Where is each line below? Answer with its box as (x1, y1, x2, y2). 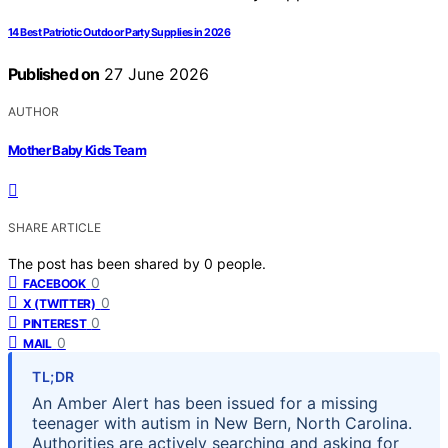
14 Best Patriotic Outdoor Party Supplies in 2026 (8, 26, 231, 40)
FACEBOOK (23, 275, 86, 291)
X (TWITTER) (23, 295, 96, 311)
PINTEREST (23, 315, 87, 331)
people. (217, 254, 266, 272)
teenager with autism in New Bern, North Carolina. (32, 412, 412, 433)
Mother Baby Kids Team (8, 141, 147, 158)
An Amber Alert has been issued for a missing (32, 392, 378, 413)
